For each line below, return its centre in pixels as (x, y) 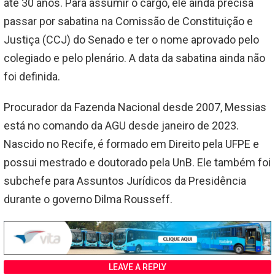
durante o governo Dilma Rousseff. (88, 199)
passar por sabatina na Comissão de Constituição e (128, 21)
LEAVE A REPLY (137, 267)
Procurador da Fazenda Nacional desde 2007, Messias (135, 107)
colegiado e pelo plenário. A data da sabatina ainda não (134, 58)
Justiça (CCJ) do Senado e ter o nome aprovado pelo (131, 40)
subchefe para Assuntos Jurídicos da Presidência (125, 181)
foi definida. (32, 77)
